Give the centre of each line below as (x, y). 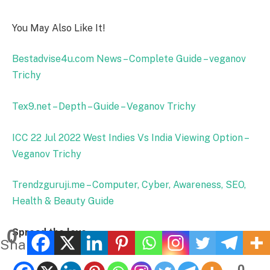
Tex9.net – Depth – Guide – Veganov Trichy (104, 106)
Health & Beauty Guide (63, 201)
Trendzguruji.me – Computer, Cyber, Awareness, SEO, (129, 185)
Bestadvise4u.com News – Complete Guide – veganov (129, 59)
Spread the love (49, 232)
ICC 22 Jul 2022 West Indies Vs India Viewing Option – (130, 137)
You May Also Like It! (58, 28)
